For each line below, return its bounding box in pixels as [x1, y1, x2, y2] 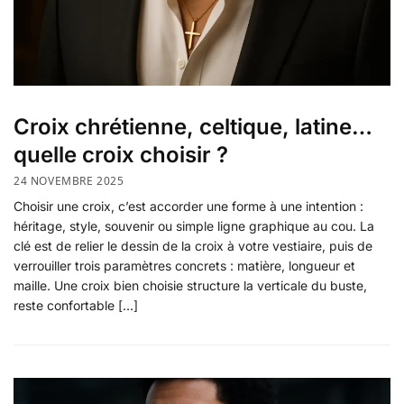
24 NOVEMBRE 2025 [14, 173, 124, 189]
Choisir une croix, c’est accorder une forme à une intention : [14, 198, 363, 215]
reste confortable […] [14, 298, 138, 314]
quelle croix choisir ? [14, 141, 228, 168]
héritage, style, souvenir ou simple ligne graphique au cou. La [14, 218, 374, 234]
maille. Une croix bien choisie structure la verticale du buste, [14, 278, 367, 294]
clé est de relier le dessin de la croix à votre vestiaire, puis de [14, 238, 372, 254]
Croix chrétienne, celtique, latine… [14, 113, 372, 140]
